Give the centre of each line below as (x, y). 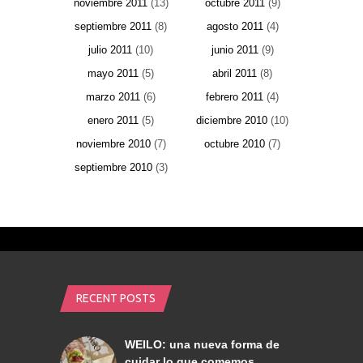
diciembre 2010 (232, 121)
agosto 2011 (235, 27)
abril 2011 (235, 74)
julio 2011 (110, 50)
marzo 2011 (113, 97)
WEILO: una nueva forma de (202, 345)
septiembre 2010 (113, 168)
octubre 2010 (235, 144)
